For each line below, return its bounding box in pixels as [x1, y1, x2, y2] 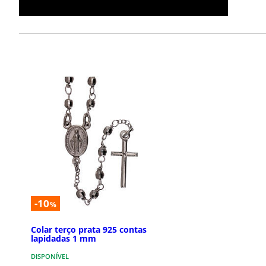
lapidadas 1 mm [31, 232, 96, 244]
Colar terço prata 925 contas [31, 223, 147, 235]
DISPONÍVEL [31, 251, 69, 261]
